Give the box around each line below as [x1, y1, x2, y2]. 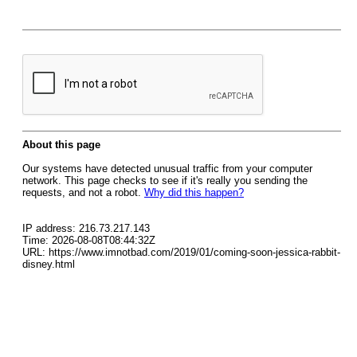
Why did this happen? [144, 186, 244, 198]
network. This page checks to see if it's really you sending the [22, 175, 308, 186]
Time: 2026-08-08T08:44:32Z [22, 234, 155, 246]
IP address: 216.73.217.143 [22, 222, 150, 234]
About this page [22, 139, 100, 151]
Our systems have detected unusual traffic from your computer [22, 163, 312, 175]
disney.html [22, 258, 75, 270]
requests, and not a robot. [22, 186, 144, 198]
